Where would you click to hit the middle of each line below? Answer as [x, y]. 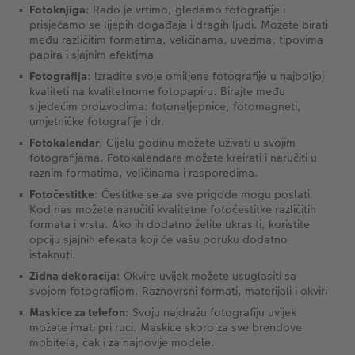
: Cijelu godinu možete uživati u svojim [197, 142]
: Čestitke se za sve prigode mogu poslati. [204, 194]
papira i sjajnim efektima [92, 54]
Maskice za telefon [77, 312]
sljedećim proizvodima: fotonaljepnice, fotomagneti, [165, 106]
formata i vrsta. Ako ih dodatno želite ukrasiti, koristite [170, 224]
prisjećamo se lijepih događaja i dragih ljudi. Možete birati [179, 24]
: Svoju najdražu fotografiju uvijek [211, 312]
